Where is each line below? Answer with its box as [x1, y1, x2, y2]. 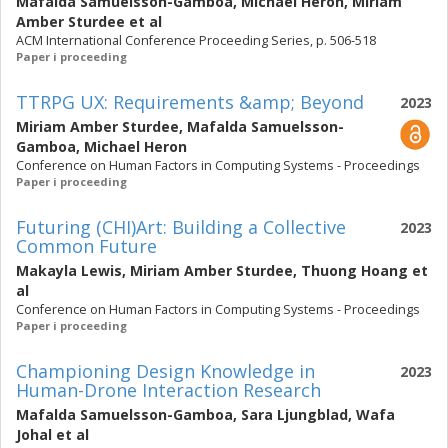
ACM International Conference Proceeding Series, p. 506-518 [16, 32, 376, 49]
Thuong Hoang [301, 261, 408, 280]
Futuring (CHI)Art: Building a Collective [16, 215, 346, 239]
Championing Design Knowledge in [16, 359, 315, 383]
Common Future [16, 234, 157, 258]
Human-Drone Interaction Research [16, 378, 321, 402]
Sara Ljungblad [241, 405, 348, 424]
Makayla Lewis [16, 261, 122, 280]
